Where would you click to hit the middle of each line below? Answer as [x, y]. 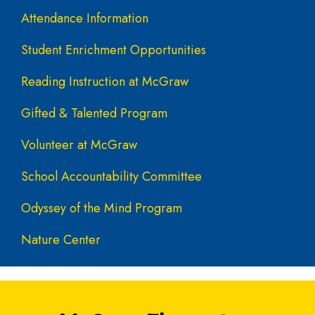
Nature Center [61, 239]
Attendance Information [85, 18]
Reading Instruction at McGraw [105, 81]
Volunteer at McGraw [79, 144]
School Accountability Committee [111, 176]
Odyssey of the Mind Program [102, 208]
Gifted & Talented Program [94, 113]
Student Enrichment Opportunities [114, 50]
